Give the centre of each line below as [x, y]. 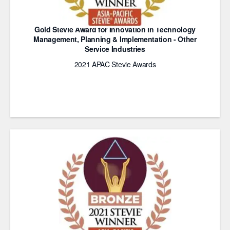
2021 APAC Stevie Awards [115, 64]
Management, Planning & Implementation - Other [115, 39]
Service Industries [115, 49]
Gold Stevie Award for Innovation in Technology [115, 29]
